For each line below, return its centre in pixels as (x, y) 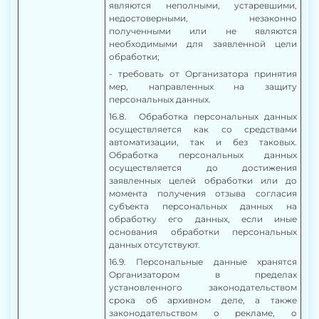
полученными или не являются (203, 31)
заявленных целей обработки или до (203, 181)
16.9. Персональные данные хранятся (203, 262)
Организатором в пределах (203, 274)
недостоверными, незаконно (203, 18)
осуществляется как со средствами (203, 129)
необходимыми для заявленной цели (203, 44)
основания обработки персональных (203, 232)
